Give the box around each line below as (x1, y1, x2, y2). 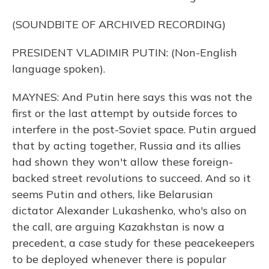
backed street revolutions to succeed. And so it (12, 171, 251, 185)
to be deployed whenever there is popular (12, 252, 226, 266)
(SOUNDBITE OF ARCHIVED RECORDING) (12, 17, 226, 31)
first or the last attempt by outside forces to (12, 106, 237, 120)
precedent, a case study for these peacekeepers (12, 236, 255, 250)
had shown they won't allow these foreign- (12, 155, 233, 169)
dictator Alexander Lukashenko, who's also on (12, 204, 247, 217)
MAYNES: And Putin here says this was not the (12, 90, 252, 104)
